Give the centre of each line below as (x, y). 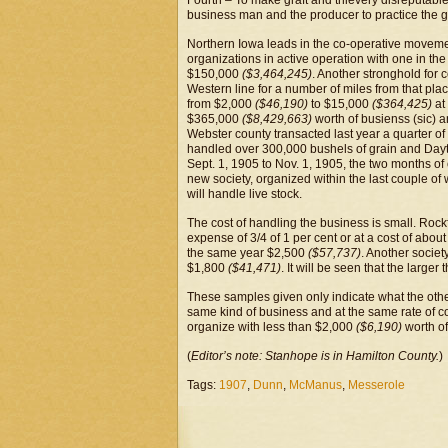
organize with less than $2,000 (271, 327)
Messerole (376, 385)
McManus (315, 385)
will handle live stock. (244, 194)
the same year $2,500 (247, 253)
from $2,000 (221, 104)
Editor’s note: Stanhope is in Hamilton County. (315, 356)
